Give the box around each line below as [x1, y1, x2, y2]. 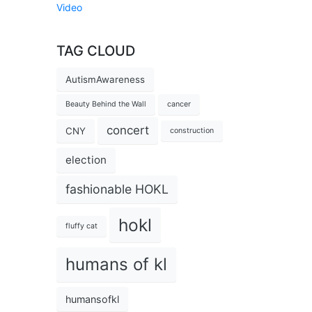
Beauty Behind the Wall [65, 99, 146, 109]
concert [107, 123, 149, 137]
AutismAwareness [65, 73, 145, 85]
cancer [167, 99, 191, 109]
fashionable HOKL [65, 182, 169, 197]
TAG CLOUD [56, 42, 135, 59]
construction [170, 126, 214, 136]
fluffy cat [65, 221, 97, 231]
